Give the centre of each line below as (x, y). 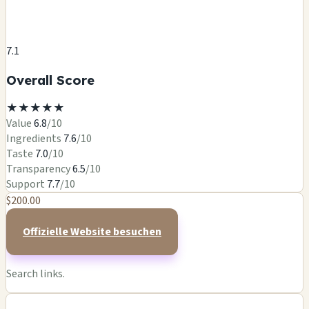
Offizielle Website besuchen (92, 232)
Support (26, 185)
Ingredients (34, 139)
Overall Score (50, 80)
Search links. (36, 274)
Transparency (38, 169)
